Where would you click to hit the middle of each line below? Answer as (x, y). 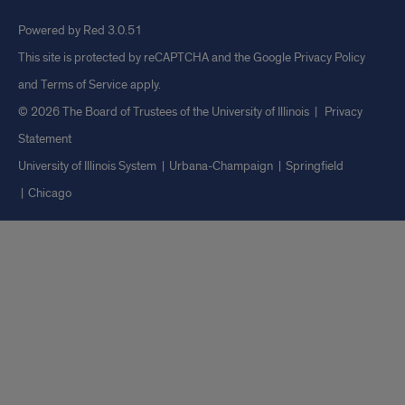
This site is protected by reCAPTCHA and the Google (156, 58)
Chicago (50, 193)
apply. (144, 85)
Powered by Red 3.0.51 (80, 31)
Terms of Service (84, 85)
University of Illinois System (87, 166)
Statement (45, 139)
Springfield (315, 166)
